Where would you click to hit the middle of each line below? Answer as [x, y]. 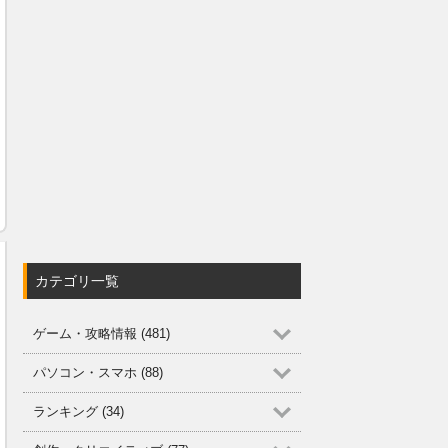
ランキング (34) [78, 411]
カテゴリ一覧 [77, 281]
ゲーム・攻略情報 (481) [101, 333]
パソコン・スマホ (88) [98, 372]
